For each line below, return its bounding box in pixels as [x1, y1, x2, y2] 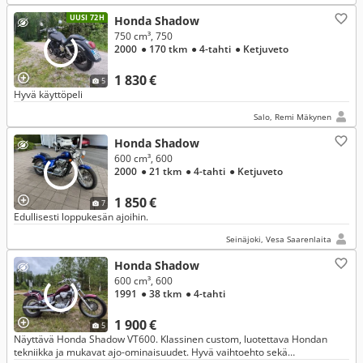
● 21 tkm [141, 164, 183, 178]
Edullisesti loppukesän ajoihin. [14, 210, 148, 224]
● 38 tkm [141, 287, 183, 301]
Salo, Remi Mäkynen [254, 111, 331, 122]
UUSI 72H [69, 12, 105, 23]
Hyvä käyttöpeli [14, 88, 83, 101]
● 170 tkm [141, 42, 189, 56]
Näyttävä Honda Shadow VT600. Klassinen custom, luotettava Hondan [14, 332, 327, 346]
